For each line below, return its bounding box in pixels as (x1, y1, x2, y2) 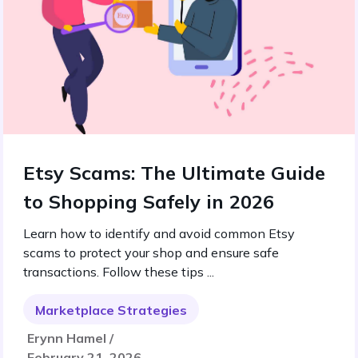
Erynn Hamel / (27, 330, 113, 346)
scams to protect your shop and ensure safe (23, 245, 279, 261)
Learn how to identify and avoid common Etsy (23, 225, 295, 241)
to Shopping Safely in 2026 (23, 189, 274, 213)
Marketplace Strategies (35, 302, 187, 318)
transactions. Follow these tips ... (23, 264, 214, 280)
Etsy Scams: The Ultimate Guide (23, 161, 325, 185)
